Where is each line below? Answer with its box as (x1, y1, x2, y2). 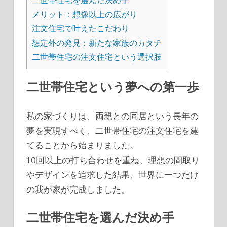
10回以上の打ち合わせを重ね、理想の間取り (26, 154, 200, 165)
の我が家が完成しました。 (26, 183, 130, 195)
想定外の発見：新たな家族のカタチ (32, 37, 162, 48)
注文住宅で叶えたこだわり (32, 23, 129, 34)
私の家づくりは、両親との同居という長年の (26, 110, 199, 121)
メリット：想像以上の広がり (32, 9, 137, 20)
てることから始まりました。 (26, 139, 138, 150)
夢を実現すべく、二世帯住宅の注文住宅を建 (26, 125, 199, 136)
